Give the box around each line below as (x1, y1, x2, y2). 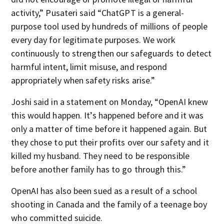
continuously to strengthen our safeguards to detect (11, 47, 212, 59)
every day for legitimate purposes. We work (11, 34, 176, 45)
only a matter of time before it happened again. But (11, 123, 207, 134)
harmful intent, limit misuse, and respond (11, 61, 167, 72)
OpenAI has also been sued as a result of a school (11, 185, 197, 196)
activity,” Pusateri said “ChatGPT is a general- (11, 7, 184, 18)
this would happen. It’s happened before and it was (11, 109, 204, 121)
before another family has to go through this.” (11, 163, 186, 175)
